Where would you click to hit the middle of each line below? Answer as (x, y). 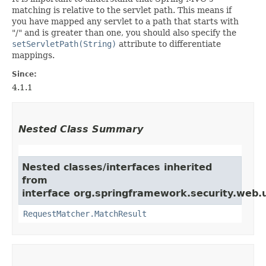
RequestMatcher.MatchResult (85, 213)
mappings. (33, 55)
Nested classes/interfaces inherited (117, 167)
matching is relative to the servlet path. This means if (122, 10)
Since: (24, 74)
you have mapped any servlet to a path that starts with (125, 21)
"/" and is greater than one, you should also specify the (124, 32)
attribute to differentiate (169, 44)
